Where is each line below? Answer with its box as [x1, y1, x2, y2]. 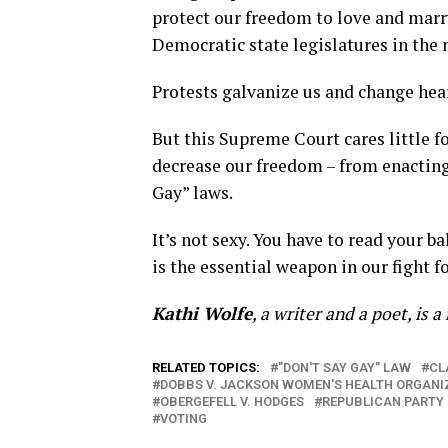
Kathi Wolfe [152, 302, 252, 325]
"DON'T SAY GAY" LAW [278, 360, 411, 375]
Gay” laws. [152, 181, 233, 204]
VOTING [160, 411, 207, 426]
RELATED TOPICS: [152, 360, 260, 375]
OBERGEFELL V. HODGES [160, 394, 304, 409]
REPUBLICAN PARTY [322, 394, 444, 409]
